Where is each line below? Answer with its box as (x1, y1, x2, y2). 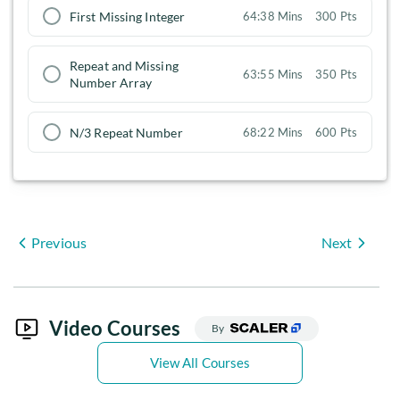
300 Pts (315, 9, 357, 24)
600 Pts (315, 125, 357, 140)
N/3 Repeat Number (70, 124, 183, 140)
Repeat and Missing (70, 58, 179, 74)
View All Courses (149, 354, 251, 371)
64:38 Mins (243, 9, 304, 24)
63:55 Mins (243, 67, 304, 82)
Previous (31, 233, 87, 251)
